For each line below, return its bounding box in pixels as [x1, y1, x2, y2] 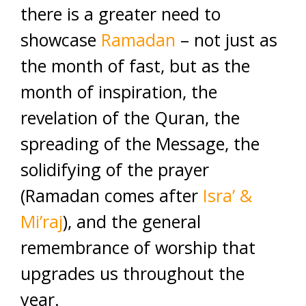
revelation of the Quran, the [20, 106, 240, 129]
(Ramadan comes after [20, 184, 203, 207]
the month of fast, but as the [20, 54, 250, 77]
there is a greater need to [20, 2, 221, 25]
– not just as [176, 28, 277, 51]
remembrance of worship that [20, 236, 255, 259]
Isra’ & [203, 184, 252, 207]
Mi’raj [20, 210, 63, 233]
